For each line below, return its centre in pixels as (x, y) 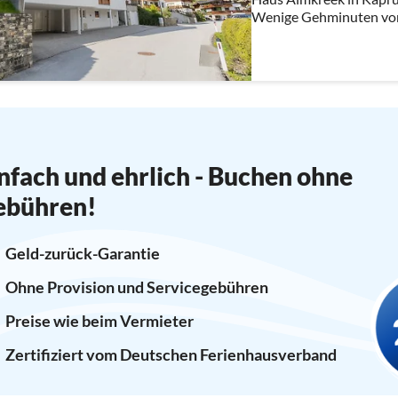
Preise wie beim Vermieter (99, 320)
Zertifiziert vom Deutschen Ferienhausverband (171, 354)
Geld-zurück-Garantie (82, 253)
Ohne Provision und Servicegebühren (136, 287)
